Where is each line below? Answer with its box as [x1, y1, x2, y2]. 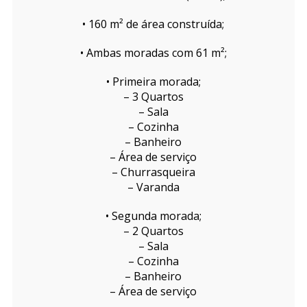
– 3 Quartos [123, 89, 184, 105]
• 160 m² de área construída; [82, 16, 225, 32]
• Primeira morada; [106, 74, 201, 90]
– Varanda [127, 180, 180, 195]
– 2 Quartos [123, 223, 184, 239]
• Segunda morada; [105, 208, 201, 224]
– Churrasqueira [111, 164, 195, 180]
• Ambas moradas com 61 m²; [79, 45, 227, 61]
